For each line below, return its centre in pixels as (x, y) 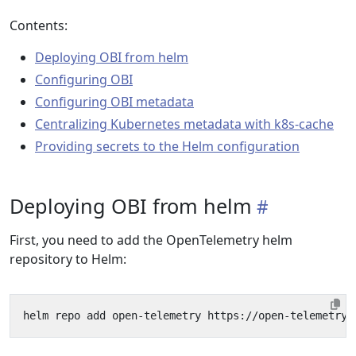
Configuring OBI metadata (114, 102)
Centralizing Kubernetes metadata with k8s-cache (184, 124)
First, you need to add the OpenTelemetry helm (151, 240)
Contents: (39, 25)
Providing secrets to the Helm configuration (167, 146)
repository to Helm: (68, 259)
